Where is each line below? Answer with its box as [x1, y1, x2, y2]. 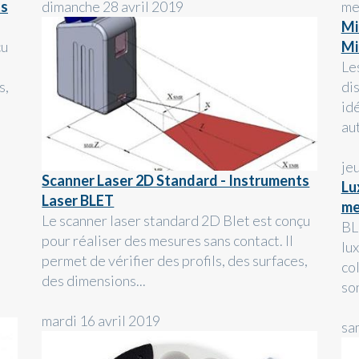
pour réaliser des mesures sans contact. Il [42, 231, 294, 249]
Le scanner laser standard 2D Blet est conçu [42, 211, 311, 229]
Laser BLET [42, 191, 115, 209]
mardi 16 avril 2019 [42, 311, 161, 329]
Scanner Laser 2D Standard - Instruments [42, 171, 310, 189]
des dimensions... [42, 271, 147, 289]
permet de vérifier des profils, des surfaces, [42, 251, 309, 269]
